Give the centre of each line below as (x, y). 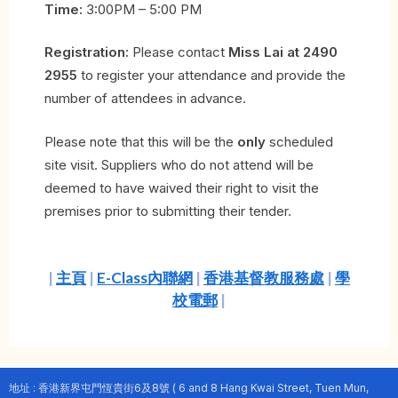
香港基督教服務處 (264, 278)
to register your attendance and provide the (211, 76)
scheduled (299, 141)
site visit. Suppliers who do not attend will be (179, 164)
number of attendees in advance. (145, 99)
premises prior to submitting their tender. (168, 211)
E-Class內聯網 (145, 278)
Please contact (179, 52)
